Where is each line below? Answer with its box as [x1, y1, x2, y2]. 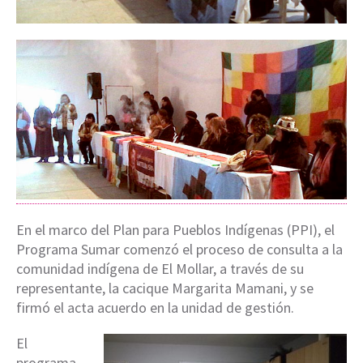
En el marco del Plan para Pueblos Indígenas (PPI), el [16, 220, 335, 239]
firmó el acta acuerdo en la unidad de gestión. [16, 298, 294, 317]
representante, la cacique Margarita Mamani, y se [16, 279, 314, 297]
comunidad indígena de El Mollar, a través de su [16, 259, 304, 278]
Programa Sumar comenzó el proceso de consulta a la [16, 240, 343, 258]
